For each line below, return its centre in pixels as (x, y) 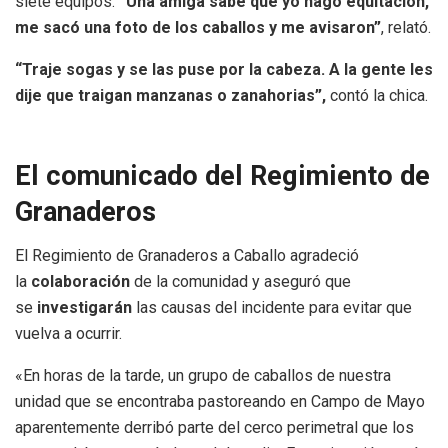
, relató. (406, 27)
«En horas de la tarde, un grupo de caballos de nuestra (203, 376)
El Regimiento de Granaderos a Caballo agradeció (187, 256)
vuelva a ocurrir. (68, 334)
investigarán (84, 308)
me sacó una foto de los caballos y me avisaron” (198, 27)
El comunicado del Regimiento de (222, 175)
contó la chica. (379, 95)
